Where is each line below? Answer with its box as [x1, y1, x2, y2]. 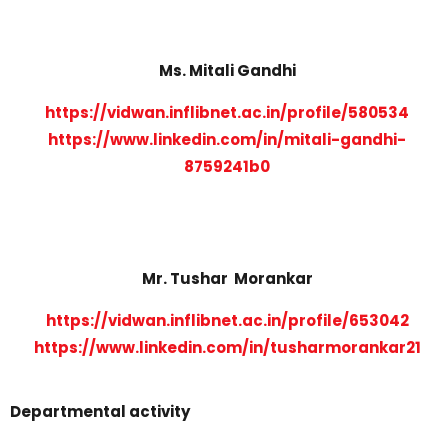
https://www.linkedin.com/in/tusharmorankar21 [33, 336, 421, 358]
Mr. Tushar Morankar [141, 267, 313, 289]
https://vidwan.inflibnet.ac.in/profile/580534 [45, 101, 410, 123]
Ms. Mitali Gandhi [158, 59, 296, 81]
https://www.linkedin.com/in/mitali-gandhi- [48, 128, 407, 150]
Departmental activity [10, 400, 190, 422]
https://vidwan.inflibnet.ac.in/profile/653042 [45, 309, 409, 331]
